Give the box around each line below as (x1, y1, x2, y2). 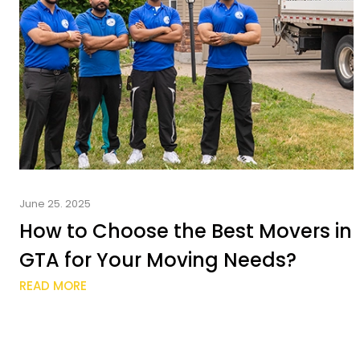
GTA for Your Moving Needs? (19, 247, 297, 273)
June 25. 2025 (19, 196, 91, 211)
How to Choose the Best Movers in (19, 218, 352, 244)
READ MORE (19, 277, 87, 294)
